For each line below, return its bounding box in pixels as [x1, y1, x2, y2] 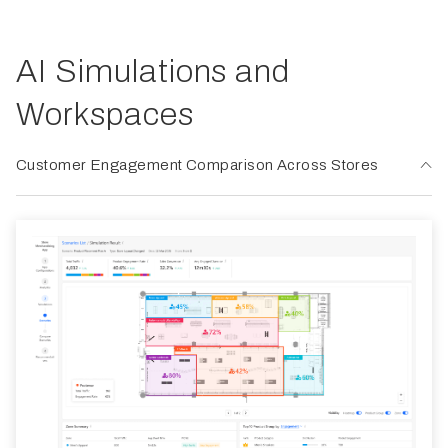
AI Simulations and [16, 53, 291, 89]
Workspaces [16, 96, 194, 132]
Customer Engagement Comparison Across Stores [16, 156, 379, 173]
